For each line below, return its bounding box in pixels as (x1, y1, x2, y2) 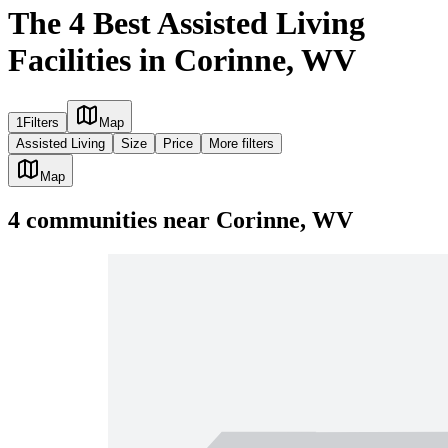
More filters (209, 136, 274, 152)
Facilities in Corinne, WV (8, 41, 356, 78)
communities (20, 207, 157, 234)
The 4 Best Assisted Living (8, 4, 365, 41)
